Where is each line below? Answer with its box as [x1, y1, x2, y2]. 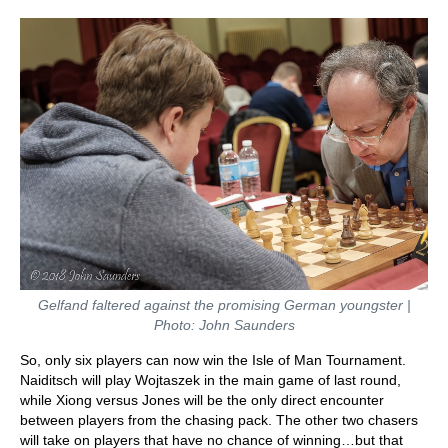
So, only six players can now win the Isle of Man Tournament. [20, 351, 406, 368]
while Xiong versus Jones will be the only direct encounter [20, 391, 384, 408]
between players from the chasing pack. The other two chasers [20, 411, 418, 428]
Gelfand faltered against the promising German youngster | [37, 296, 411, 313]
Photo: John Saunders [153, 316, 295, 333]
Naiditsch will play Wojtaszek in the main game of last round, [20, 371, 401, 388]
